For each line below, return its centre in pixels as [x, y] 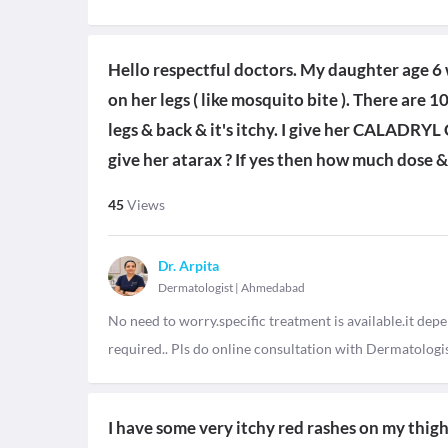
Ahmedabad [273, 287]
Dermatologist [195, 287]
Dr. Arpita [188, 265]
